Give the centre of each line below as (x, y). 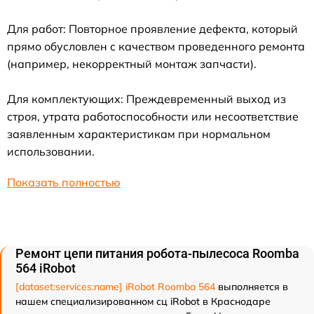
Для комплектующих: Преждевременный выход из (146, 99)
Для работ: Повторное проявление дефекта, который (152, 29)
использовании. (51, 152)
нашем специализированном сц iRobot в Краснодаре (143, 302)
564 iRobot (46, 268)
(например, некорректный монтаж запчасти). (132, 64)
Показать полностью (64, 183)
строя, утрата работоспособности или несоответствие (153, 117)
